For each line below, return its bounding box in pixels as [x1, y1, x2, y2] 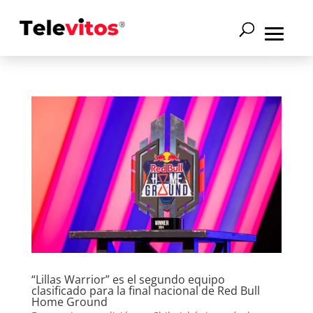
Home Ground [31, 293, 108, 310]
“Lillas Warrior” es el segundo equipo [31, 271, 225, 287]
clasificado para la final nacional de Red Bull [31, 282, 260, 298]
